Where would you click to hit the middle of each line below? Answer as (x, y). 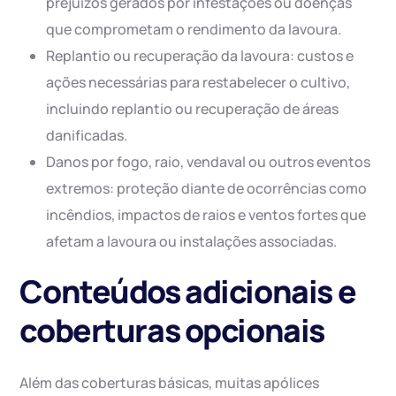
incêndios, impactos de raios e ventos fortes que (206, 215)
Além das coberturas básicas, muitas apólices (170, 383)
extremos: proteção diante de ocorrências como (207, 189)
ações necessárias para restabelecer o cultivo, (198, 83)
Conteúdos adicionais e (188, 292)
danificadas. (87, 136)
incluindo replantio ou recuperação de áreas (193, 109)
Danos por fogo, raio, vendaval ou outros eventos (209, 162)
